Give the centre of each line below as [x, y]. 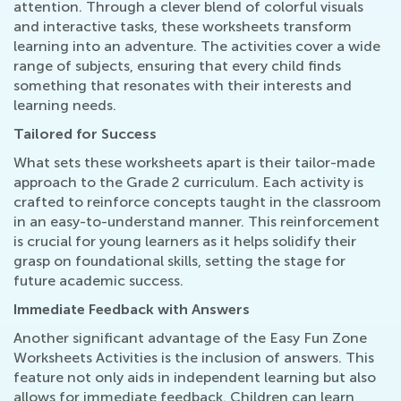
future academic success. [98, 281]
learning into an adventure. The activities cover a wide [197, 47]
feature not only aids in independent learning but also [195, 378]
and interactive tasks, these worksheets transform [183, 27]
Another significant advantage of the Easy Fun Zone [190, 338]
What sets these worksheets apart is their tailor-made [194, 163]
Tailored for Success [85, 134]
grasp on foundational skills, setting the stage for [179, 261]
